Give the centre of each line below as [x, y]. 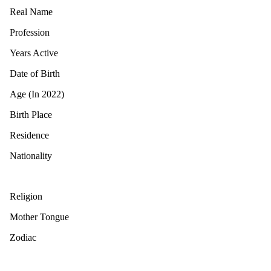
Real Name [31, 11]
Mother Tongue [39, 217]
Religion [26, 196]
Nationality [31, 155]
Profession [30, 32]
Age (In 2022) [37, 94]
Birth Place [31, 114]
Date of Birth [35, 73]
